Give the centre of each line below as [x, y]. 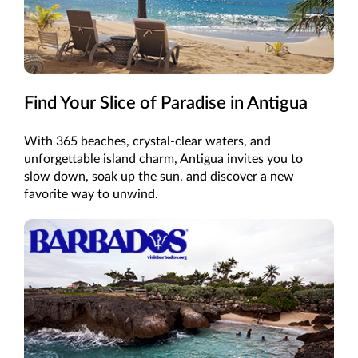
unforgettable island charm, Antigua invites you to [163, 159]
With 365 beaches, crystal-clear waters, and [147, 141]
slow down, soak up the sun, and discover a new [159, 176]
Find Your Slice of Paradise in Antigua [166, 103]
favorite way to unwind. [91, 194]
